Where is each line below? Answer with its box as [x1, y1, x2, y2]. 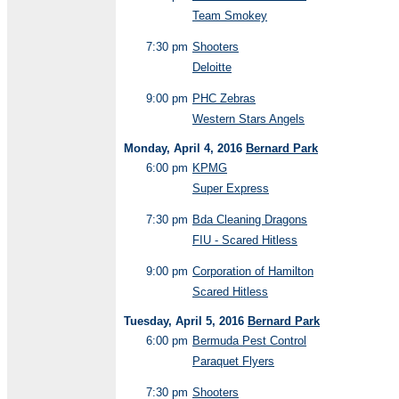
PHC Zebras [192, 92, 256, 105]
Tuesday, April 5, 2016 [124, 314, 248, 328]
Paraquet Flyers [192, 354, 274, 368]
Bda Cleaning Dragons [192, 213, 307, 226]
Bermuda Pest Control [192, 334, 306, 347]
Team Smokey [192, 9, 267, 22]
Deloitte [192, 61, 232, 74]
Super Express [192, 182, 269, 195]
